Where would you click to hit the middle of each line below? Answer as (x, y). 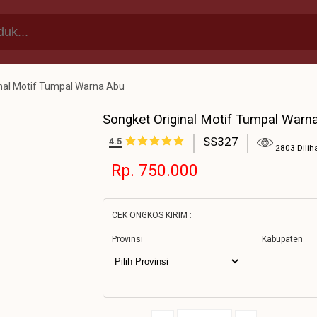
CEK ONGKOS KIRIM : (152, 215)
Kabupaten (283, 239)
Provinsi (127, 239)
